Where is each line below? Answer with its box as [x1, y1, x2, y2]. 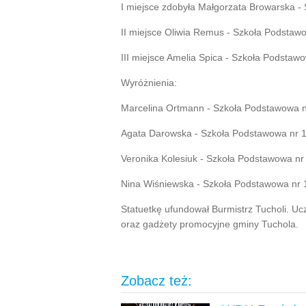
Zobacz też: [121, 273, 192, 288]
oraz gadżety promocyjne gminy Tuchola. [121, 219, 301, 229]
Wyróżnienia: [121, 77, 177, 88]
